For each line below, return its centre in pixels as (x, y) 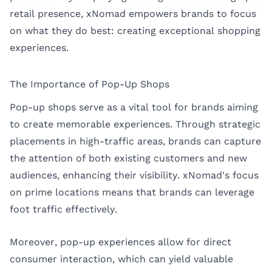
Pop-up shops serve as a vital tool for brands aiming (134, 107)
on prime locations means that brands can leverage (132, 192)
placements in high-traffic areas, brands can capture (135, 141)
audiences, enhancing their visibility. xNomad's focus (134, 175)
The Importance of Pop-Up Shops (90, 84)
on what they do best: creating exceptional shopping (135, 31)
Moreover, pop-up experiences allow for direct (121, 242)
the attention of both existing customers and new (128, 158)
